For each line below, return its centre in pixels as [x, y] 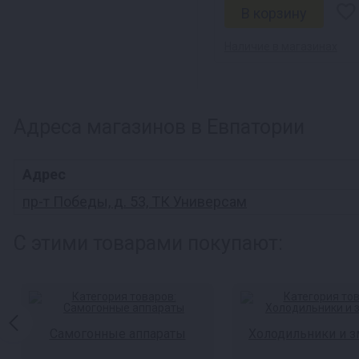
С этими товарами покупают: [148, 243]
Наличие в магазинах [281, 46]
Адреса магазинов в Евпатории [159, 127]
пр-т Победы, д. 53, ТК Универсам [135, 202]
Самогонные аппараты [117, 334]
